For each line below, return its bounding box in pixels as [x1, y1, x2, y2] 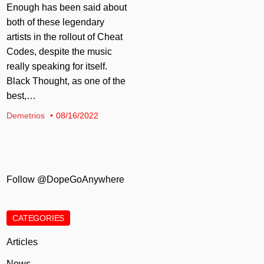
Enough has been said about [6, 2, 127, 12]
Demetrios [6, 110, 45, 120]
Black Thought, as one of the [6, 75, 126, 86]
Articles [6, 236, 38, 247]
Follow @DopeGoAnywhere [6, 174, 125, 184]
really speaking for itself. [6, 61, 108, 71]
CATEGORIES [12, 213, 65, 223]
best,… [6, 90, 37, 101]
